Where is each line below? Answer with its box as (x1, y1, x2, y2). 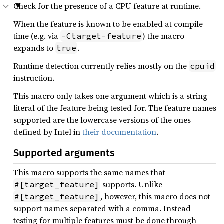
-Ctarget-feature (61, 31, 141, 41)
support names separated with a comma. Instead (13, 203, 191, 214)
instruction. (13, 72, 54, 83)
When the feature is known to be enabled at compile (13, 18, 203, 29)
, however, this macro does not (100, 191, 210, 202)
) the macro (142, 30, 184, 41)
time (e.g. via (13, 30, 60, 41)
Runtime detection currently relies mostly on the (13, 60, 189, 71)
